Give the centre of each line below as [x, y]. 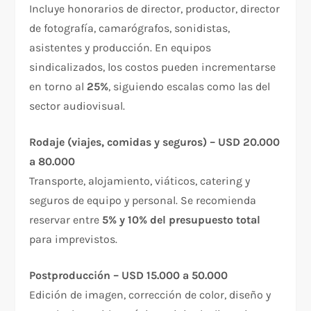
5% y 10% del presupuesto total [182, 220]
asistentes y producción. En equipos [120, 48]
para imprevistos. [74, 239]
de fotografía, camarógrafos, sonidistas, [130, 28]
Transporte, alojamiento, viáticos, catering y [140, 181]
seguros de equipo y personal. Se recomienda [143, 201]
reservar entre [66, 220]
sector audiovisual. [77, 106]
